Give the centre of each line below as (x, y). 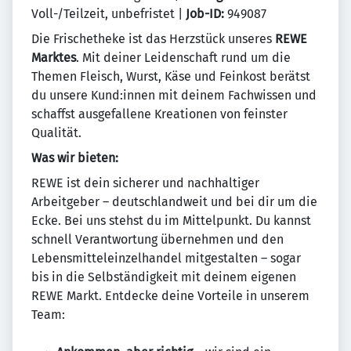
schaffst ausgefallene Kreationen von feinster (159, 114)
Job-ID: (205, 14)
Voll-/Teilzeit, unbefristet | (109, 14)
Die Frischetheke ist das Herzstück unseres (153, 39)
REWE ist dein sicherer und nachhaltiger (145, 183)
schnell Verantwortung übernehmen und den (157, 240)
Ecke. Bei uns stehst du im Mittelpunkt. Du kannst (171, 221)
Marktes (54, 58)
